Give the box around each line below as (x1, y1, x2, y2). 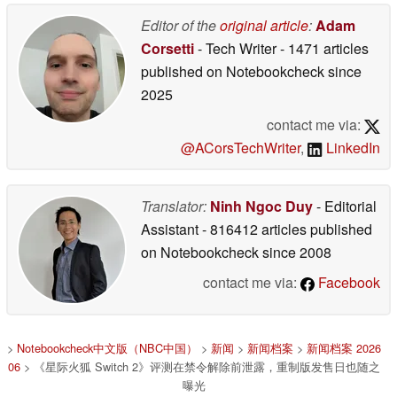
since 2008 (259, 242, 331, 263)
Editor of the (141, 15, 220, 36)
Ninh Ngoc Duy (210, 196, 313, 217)
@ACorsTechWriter (181, 137, 301, 159)
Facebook (315, 272, 380, 293)
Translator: (141, 196, 206, 217)
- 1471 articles (280, 38, 369, 59)
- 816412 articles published (202, 219, 372, 240)
